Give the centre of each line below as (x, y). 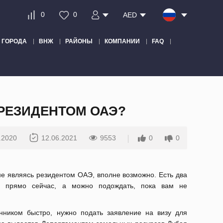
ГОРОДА (14, 41)
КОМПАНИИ (122, 41)
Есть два (173, 175)
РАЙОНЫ (79, 41)
